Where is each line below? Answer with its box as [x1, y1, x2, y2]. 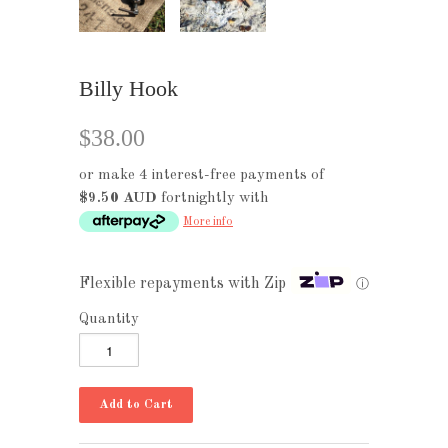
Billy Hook [79, 76, 178, 102]
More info [183, 216, 233, 229]
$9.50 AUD [79, 191, 157, 207]
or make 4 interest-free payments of [79, 168, 324, 184]
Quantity [79, 312, 139, 328]
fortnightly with [157, 191, 269, 207]
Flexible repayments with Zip [79, 275, 286, 292]
